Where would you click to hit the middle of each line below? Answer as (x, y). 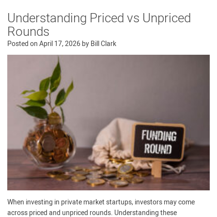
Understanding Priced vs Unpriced (99, 19)
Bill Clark (103, 44)
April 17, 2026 (60, 44)
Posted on (23, 44)
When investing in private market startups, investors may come (101, 202)
